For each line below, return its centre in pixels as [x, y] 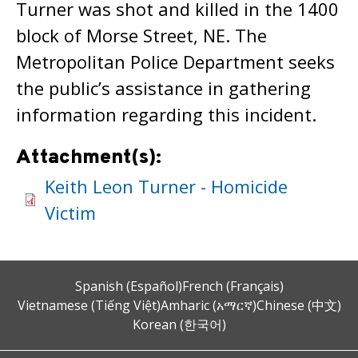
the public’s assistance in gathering [163, 88]
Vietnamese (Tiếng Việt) [89, 305]
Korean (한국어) [179, 324]
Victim [70, 213]
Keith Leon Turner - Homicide [166, 186]
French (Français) [233, 286]
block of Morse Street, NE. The [141, 35]
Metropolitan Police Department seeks [175, 62]
